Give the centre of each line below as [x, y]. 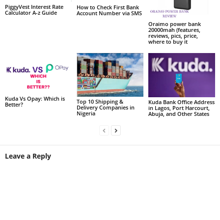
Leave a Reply [28, 156]
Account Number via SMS [109, 13]
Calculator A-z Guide [31, 12]
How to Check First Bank [108, 7]
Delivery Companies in [105, 108]
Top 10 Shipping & [100, 102]
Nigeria [86, 113]
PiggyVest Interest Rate [34, 6]
